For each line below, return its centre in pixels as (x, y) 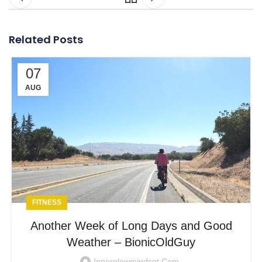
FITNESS (47, 203)
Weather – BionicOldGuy (131, 242)
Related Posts (46, 39)
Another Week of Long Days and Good (131, 226)
